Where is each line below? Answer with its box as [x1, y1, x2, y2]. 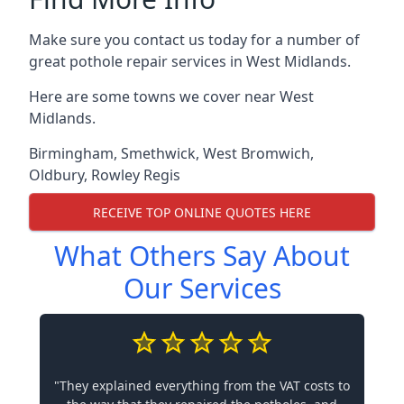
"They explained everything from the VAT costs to [54, 377, 350, 394]
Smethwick [121, 143, 196, 163]
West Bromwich [203, 143, 310, 163]
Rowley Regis [91, 165, 180, 185]
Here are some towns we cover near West [29, 87, 314, 106]
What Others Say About [54, 237, 350, 274]
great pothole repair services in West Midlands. [29, 51, 351, 71]
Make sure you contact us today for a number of [29, 30, 360, 50]
